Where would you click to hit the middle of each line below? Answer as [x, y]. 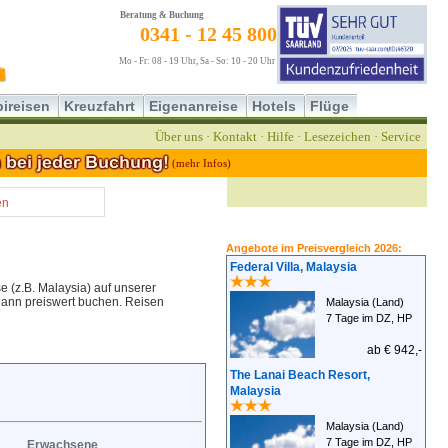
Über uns [179, 136]
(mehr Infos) [201, 163]
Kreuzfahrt [99, 106]
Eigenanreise [193, 106]
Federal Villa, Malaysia [293, 267]
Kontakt [235, 136]
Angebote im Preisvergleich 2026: [314, 248]
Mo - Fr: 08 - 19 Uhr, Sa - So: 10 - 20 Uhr [192, 61]
